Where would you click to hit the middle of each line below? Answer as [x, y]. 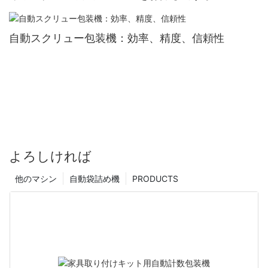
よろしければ [50, 156]
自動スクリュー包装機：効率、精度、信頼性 [117, 38]
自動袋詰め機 [95, 178]
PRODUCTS [155, 178]
